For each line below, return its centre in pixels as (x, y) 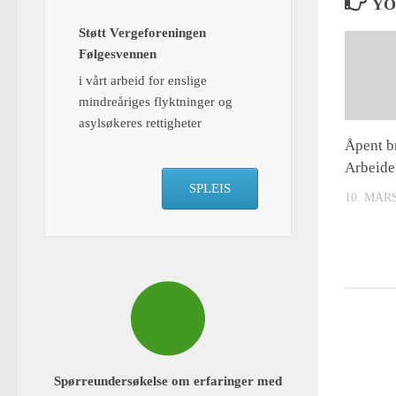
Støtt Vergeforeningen (142, 32)
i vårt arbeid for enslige (142, 80)
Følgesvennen (117, 53)
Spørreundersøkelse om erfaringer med (168, 381)
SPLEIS (209, 189)
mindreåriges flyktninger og (155, 101)
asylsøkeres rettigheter (140, 122)
